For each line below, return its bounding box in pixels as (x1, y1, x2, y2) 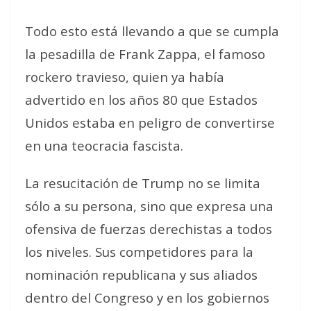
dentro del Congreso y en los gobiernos (25, 289, 269, 306)
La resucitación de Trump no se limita (25, 174, 260, 192)
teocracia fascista (72, 137, 180, 154)
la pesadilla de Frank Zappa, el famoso (25, 45, 265, 62)
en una (25, 137, 72, 154)
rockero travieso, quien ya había (25, 68, 224, 85)
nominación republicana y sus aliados (25, 266, 258, 283)
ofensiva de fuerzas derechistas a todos (25, 220, 272, 237)
